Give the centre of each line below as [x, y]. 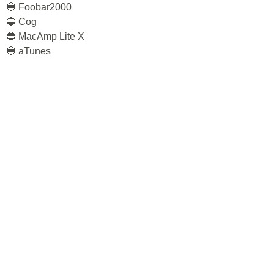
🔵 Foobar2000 [39, 7]
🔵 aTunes [28, 51]
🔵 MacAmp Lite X [45, 36]
